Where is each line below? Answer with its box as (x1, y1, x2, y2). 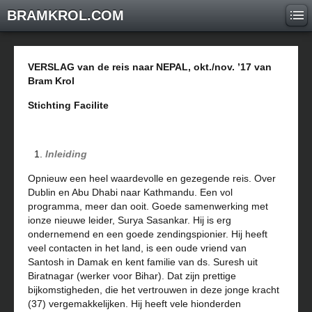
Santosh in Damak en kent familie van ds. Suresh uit (28, 256, 258, 267)
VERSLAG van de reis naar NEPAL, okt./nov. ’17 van (28, 61, 272, 72)
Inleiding (45, 148, 87, 159)
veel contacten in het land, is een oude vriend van (28, 242, 247, 253)
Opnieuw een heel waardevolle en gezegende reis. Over (28, 173, 276, 184)
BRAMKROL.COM (7, 8, 124, 23)
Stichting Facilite (28, 100, 109, 111)
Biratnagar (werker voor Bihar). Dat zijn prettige (28, 270, 236, 281)
